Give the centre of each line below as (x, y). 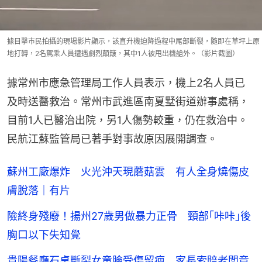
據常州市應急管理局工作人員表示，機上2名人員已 (126, 83)
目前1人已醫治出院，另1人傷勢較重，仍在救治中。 (127, 120)
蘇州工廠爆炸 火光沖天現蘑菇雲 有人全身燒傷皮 (128, 172)
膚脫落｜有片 (39, 191)
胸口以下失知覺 (44, 235)
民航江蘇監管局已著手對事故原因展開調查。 (112, 139)
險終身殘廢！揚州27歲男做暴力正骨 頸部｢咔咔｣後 (129, 216)
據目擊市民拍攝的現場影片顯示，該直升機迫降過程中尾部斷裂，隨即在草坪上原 (133, 42)
